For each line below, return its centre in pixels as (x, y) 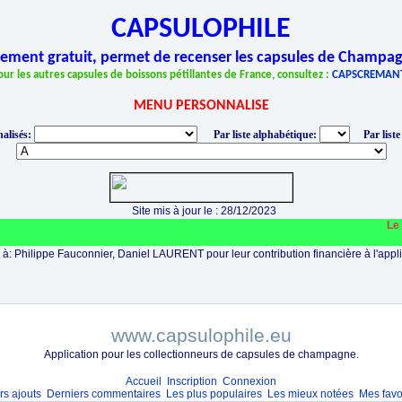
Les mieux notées (310, 394)
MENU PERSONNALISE (201, 106)
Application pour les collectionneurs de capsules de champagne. (201, 354)
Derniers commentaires (104, 394)
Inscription (192, 381)
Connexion (249, 381)
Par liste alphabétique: (265, 135)
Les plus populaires (214, 394)
